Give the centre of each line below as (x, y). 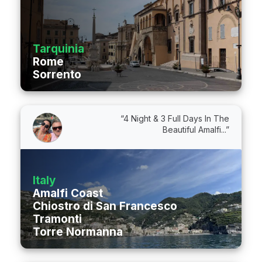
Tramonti (57, 219)
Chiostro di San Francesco (105, 206)
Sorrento (57, 75)
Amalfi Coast (68, 194)
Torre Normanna (78, 232)
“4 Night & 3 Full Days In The (175, 119)
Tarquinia (58, 49)
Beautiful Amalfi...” (196, 130)
